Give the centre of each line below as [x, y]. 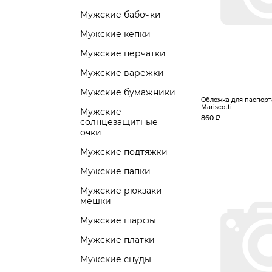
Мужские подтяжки [124, 152]
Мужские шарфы [118, 220]
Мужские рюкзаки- [123, 191]
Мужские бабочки [121, 15]
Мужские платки [117, 240]
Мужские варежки [122, 73]
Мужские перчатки [123, 53]
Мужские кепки [115, 34]
